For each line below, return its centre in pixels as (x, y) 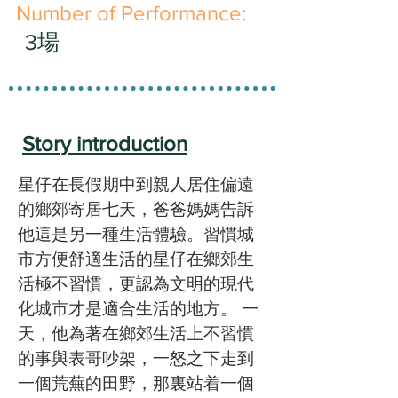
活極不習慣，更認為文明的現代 (136, 284)
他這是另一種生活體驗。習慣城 (136, 234)
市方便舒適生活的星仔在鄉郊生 (136, 259)
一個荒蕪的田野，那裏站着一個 (136, 383)
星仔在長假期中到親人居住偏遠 (136, 184)
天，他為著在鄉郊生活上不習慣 (136, 334)
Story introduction (105, 143)
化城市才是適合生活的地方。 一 (138, 309)
